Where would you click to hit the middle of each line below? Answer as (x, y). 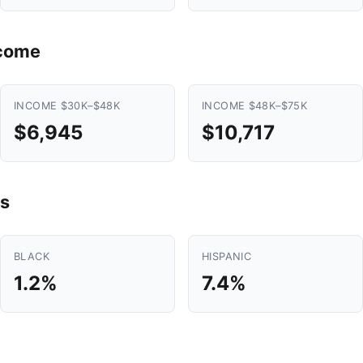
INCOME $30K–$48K (67, 106)
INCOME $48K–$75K (255, 106)
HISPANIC (227, 256)
